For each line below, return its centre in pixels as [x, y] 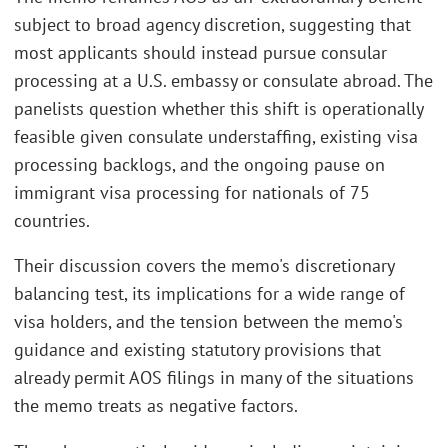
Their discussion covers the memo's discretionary [204, 266]
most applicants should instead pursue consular [200, 52]
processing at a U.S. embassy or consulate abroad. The [223, 80]
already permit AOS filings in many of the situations [214, 378]
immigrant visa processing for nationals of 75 [192, 192]
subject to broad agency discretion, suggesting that [212, 24]
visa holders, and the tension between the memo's [208, 322]
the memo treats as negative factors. [156, 406]
